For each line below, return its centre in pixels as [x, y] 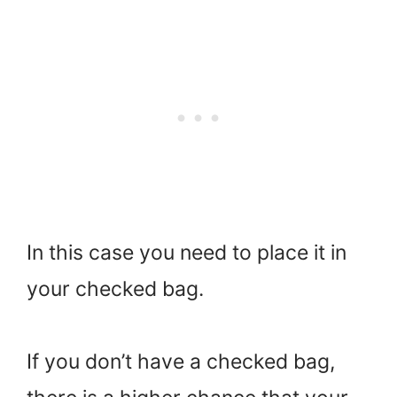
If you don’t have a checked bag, [181, 361]
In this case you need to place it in [187, 252]
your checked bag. [115, 288]
